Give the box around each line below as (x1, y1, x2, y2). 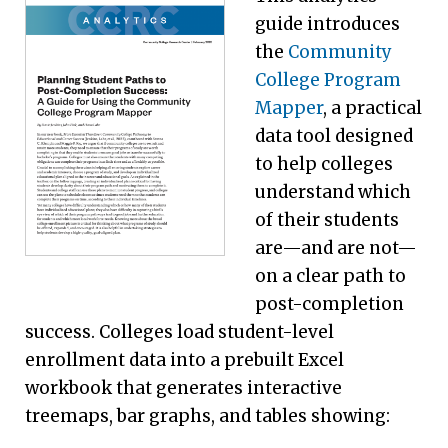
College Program (255, 68, 401, 91)
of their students (255, 208, 399, 231)
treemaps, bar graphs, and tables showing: (25, 404, 390, 427)
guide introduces (255, 12, 400, 35)
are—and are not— (255, 236, 417, 259)
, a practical (323, 96, 422, 119)
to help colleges (255, 152, 393, 175)
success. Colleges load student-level (25, 320, 334, 343)
